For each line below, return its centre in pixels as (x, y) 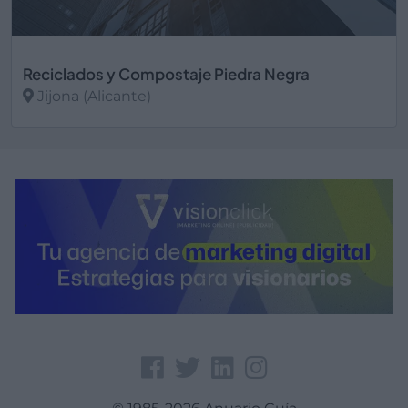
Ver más (54, 133)
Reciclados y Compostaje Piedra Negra (166, 73)
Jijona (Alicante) (92, 96)
